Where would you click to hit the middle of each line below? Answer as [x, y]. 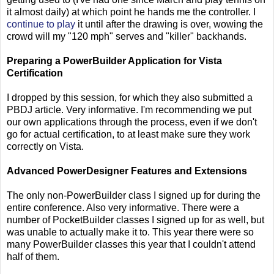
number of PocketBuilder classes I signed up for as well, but [135, 220]
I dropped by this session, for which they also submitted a [130, 97]
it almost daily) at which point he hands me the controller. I [131, 12]
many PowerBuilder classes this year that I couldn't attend [131, 244]
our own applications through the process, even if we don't [132, 122]
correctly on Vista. [45, 146]
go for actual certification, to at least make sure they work [128, 134]
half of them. [33, 256]
